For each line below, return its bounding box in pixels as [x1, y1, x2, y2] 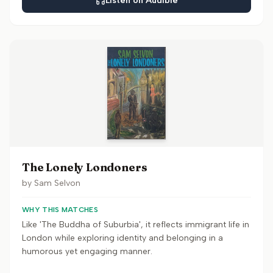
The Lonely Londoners [22, 160, 147, 174]
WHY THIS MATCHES [22, 205, 98, 214]
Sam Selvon [34, 178, 80, 188]
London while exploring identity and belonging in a [22, 233, 223, 243]
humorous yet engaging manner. [22, 246, 152, 257]
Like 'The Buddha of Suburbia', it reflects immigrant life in [22, 219, 249, 230]
